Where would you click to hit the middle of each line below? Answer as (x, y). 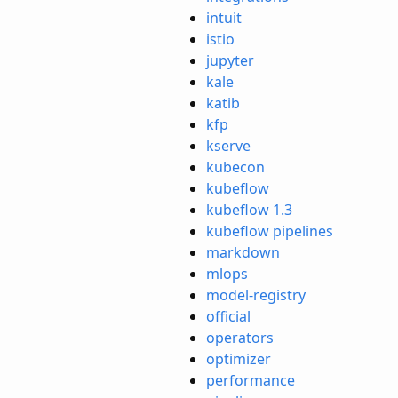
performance (251, 380)
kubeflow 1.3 (249, 209)
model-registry (256, 295)
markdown (243, 252)
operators (240, 337)
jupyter (230, 60)
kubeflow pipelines (270, 231)
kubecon (235, 167)
